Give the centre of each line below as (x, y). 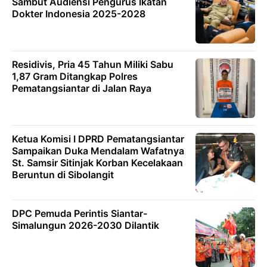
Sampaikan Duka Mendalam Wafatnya (98, 151)
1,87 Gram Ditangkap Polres (75, 77)
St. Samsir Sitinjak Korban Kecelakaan (97, 163)
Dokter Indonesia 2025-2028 (79, 14)
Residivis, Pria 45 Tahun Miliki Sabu (93, 65)
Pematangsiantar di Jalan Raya (82, 89)
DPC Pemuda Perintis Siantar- (80, 214)
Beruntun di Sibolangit (63, 175)
